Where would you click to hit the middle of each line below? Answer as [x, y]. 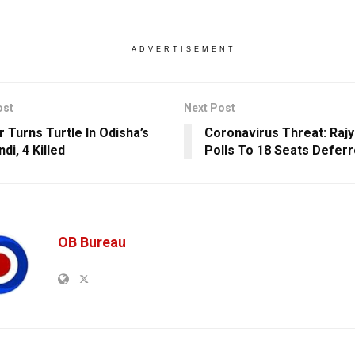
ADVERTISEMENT [183, 49]
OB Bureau [92, 242]
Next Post [209, 107]
